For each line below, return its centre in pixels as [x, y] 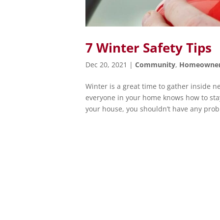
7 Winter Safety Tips [149, 47]
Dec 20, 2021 [107, 64]
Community [155, 64]
